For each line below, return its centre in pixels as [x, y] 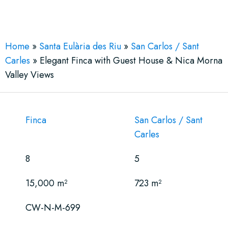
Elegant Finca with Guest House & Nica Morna [131, 60]
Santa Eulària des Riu [80, 46]
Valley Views [30, 75]
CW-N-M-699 [53, 207]
